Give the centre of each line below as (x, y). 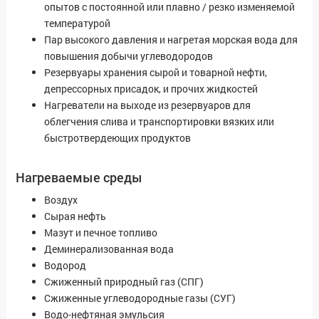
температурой (77, 23)
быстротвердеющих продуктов (117, 138)
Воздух (61, 200)
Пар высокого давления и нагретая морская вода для (171, 40)
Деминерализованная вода (109, 249)
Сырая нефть (75, 216)
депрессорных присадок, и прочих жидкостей (151, 89)
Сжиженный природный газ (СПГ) (124, 282)
